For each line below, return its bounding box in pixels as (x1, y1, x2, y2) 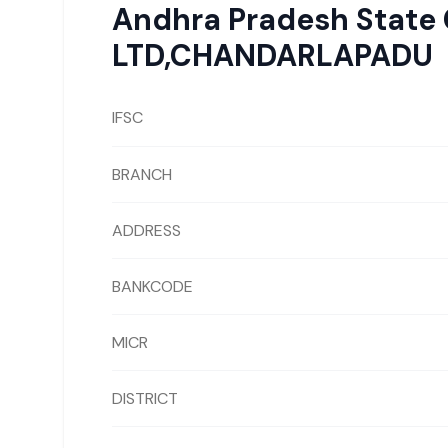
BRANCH (112, 163, 172, 185)
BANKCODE (112, 275, 193, 297)
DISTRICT (112, 387, 178, 409)
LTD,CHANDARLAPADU (112, 36, 433, 75)
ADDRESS (112, 219, 181, 241)
